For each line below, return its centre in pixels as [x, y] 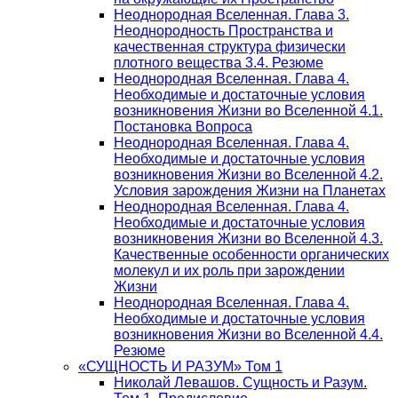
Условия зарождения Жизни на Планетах [250, 191]
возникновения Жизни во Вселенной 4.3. [248, 239]
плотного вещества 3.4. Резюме [219, 63]
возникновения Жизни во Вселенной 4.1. [248, 111]
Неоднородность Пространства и [223, 31]
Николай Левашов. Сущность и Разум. [240, 382]
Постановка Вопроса [183, 127]
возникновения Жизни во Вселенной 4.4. [248, 334]
